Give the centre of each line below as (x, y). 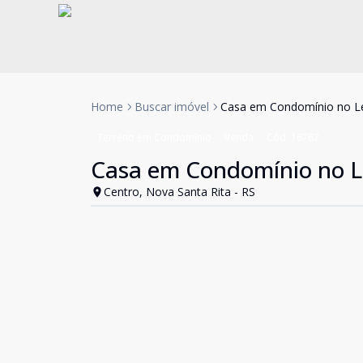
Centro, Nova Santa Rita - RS (179, 192)
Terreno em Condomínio (154, 137)
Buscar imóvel (172, 107)
